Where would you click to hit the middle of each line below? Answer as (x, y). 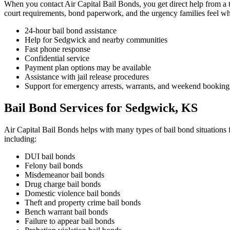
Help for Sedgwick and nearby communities (96, 40)
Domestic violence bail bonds (72, 193)
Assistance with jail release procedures (87, 76)
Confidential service (57, 58)
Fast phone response (57, 49)
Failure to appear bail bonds (70, 221)
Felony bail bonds (54, 165)
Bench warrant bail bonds (66, 212)
